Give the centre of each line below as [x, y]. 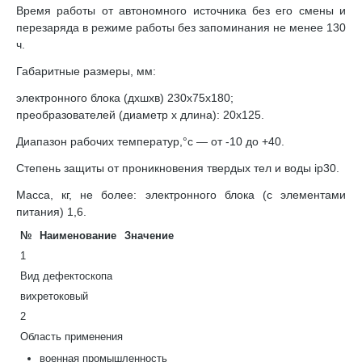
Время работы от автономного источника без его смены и [181, 11]
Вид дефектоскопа [66, 276]
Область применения [72, 337]
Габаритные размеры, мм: [86, 71]
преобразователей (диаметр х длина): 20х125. [140, 115]
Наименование [78, 236]
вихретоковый [54, 296]
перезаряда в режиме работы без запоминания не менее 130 [181, 27]
